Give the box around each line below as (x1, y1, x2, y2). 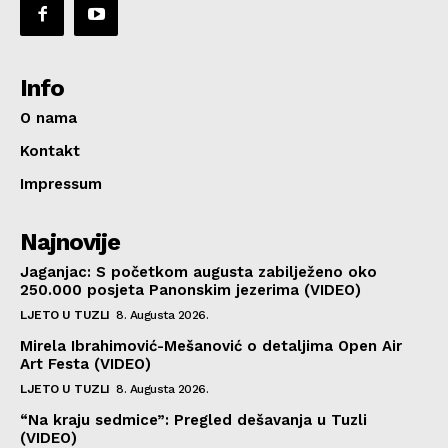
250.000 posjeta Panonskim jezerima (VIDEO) (20, 280, 361, 299)
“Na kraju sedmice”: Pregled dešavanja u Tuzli (20, 410, 367, 429)
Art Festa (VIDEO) (20, 354, 151, 373)
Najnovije (20, 227, 120, 256)
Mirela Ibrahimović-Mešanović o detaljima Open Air (20, 336, 402, 355)
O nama (20, 108, 77, 127)
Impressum (20, 174, 102, 193)
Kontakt (20, 141, 80, 160)
